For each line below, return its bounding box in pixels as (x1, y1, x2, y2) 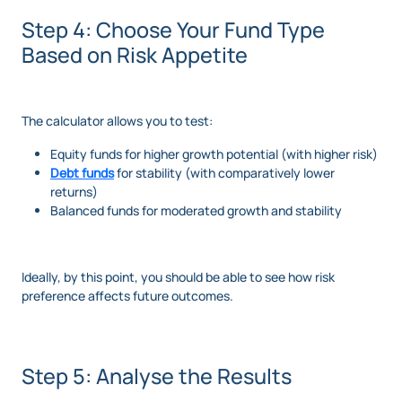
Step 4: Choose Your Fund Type (22, 14, 325, 44)
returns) (50, 182, 98, 200)
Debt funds (50, 163, 114, 181)
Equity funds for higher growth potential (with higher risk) (50, 144, 378, 162)
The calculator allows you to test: (22, 111, 213, 129)
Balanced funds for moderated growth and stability (50, 201, 342, 219)
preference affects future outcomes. (22, 286, 233, 304)
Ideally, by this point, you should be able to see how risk (22, 267, 335, 285)
